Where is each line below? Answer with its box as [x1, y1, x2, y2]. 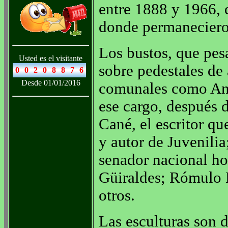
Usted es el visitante [19, 53, 82, 63]
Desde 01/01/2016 [21, 78, 80, 87]
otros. [99, 187, 135, 205]
